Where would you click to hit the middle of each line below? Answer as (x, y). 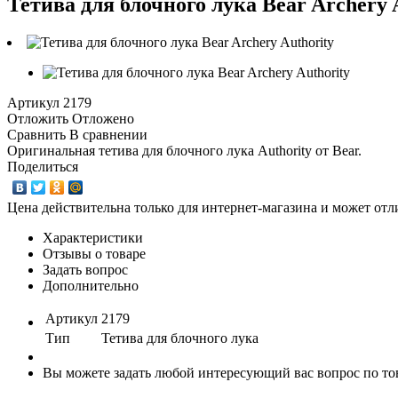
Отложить (38, 118)
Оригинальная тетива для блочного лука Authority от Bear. (184, 150)
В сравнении (108, 134)
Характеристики (93, 237)
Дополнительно (91, 285)
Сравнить (36, 134)
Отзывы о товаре (94, 253)
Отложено (103, 118)
